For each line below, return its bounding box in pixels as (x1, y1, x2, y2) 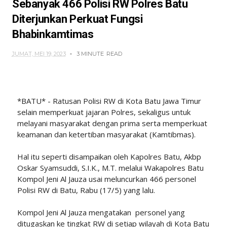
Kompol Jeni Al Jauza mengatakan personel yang (17, 207, 185, 217)
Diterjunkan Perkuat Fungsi (12, 12, 143, 25)
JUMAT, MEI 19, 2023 (12, 50, 66, 57)
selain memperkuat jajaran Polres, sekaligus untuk (17, 106, 191, 117)
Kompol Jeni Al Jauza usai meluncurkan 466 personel (17, 173, 196, 184)
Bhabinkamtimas (12, 27, 94, 41)
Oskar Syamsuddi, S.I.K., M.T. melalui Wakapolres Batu (17, 162, 204, 173)
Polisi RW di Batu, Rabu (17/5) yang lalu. (17, 184, 155, 195)
